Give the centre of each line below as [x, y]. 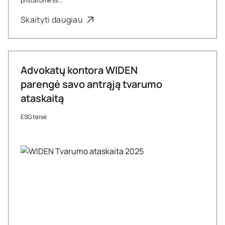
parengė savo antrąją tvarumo [91, 84]
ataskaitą [42, 98]
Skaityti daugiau [53, 20]
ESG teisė [34, 117]
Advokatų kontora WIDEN [79, 70]
